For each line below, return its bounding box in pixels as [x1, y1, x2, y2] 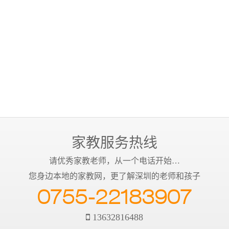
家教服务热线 [72, 135, 157, 151]
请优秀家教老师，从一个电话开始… [49, 156, 180, 165]
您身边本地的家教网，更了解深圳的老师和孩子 [29, 172, 200, 180]
